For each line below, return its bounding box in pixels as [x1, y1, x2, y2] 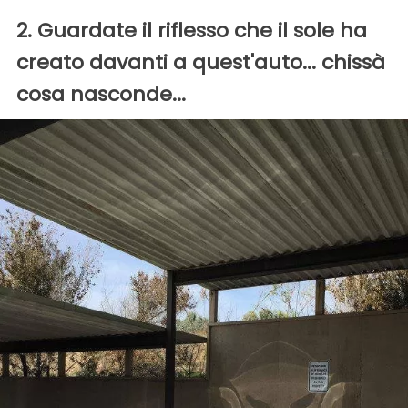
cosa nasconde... [16, 80, 186, 109]
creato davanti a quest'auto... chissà [16, 48, 385, 77]
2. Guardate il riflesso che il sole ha [16, 16, 367, 46]
